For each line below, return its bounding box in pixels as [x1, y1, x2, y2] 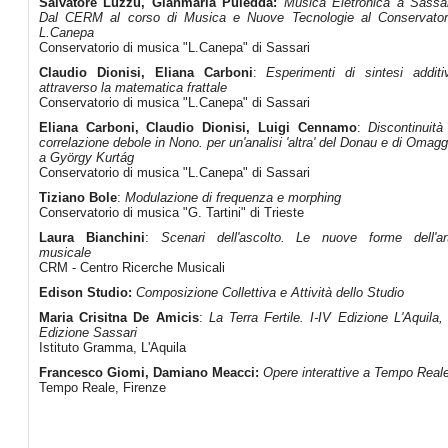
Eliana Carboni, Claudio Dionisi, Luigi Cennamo [39, 120, 357, 135]
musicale [39, 245, 91, 260]
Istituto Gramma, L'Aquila [39, 340, 186, 355]
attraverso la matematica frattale [39, 80, 227, 95]
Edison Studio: [39, 285, 132, 300]
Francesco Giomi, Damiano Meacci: [39, 365, 259, 380]
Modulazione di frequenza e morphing [121, 190, 341, 205]
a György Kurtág [39, 150, 134, 165]
